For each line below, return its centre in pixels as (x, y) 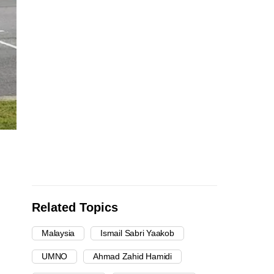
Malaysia (58, 233)
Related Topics (75, 208)
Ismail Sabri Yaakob (137, 233)
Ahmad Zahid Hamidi (132, 257)
